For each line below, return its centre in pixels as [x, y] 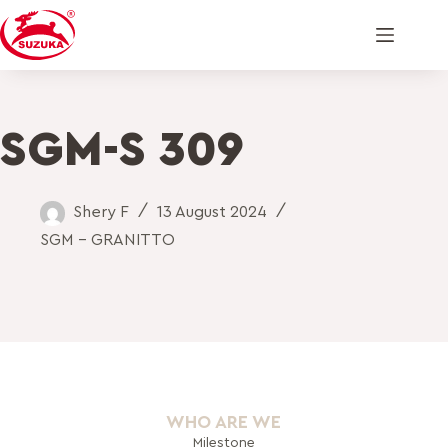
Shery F [101, 212]
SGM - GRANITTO [107, 239]
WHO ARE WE [224, 422]
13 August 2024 [212, 212]
